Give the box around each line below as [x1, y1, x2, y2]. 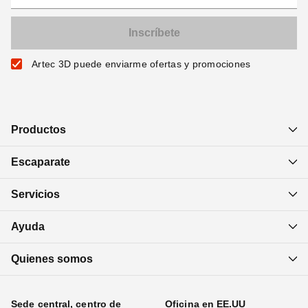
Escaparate [11, 155, 70, 168]
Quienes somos [11, 252, 93, 265]
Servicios [11, 188, 60, 200]
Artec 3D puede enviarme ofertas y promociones [32, 58, 251, 69]
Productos [11, 123, 66, 135]
